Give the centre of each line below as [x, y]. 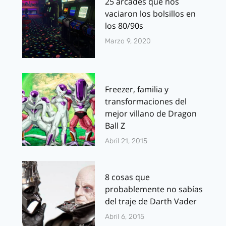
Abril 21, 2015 [126, 141]
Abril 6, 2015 [125, 216]
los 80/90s [124, 25]
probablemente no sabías [154, 189]
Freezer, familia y [137, 89]
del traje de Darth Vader [151, 201]
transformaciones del [146, 101]
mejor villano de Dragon [151, 113]
